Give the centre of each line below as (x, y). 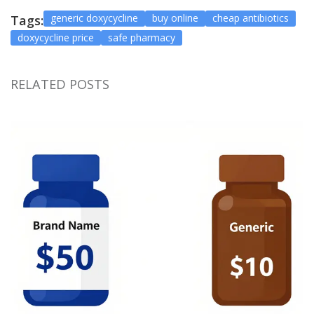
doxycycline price (56, 38)
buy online (175, 18)
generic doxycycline (94, 18)
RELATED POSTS (60, 84)
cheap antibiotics (251, 18)
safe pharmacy (142, 38)
